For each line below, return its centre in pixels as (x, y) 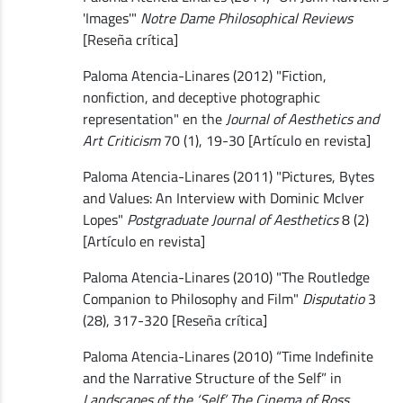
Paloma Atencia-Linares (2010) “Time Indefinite (228, 356)
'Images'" (111, 18)
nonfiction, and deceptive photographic (201, 97)
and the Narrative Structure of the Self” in (212, 377)
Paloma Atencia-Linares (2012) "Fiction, (204, 75)
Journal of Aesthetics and (302, 118)
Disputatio (333, 298)
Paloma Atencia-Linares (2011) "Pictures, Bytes (228, 176)
